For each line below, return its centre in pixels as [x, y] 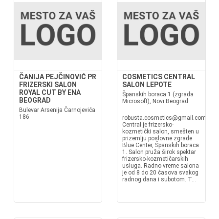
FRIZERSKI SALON [48, 85]
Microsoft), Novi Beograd [155, 101]
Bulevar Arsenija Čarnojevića [57, 110]
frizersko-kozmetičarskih [155, 159]
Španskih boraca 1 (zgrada [158, 94]
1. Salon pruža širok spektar [159, 152]
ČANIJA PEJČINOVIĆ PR [57, 77]
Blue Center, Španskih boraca [161, 145]
